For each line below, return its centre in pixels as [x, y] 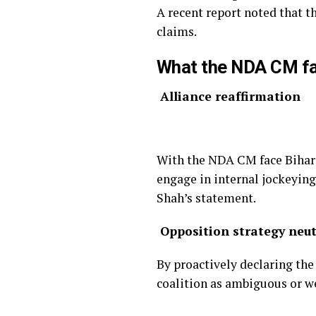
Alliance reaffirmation [229, 96]
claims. [177, 31]
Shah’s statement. [206, 198]
